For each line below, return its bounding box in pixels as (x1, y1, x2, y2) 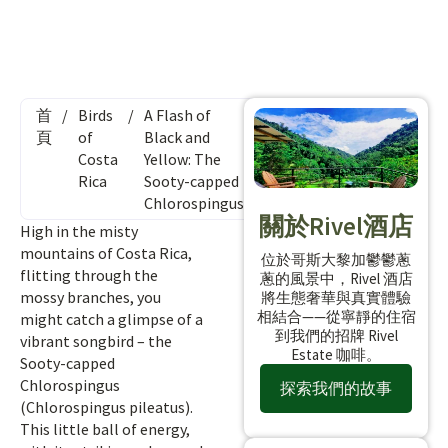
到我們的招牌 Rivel (274, 325, 398, 345)
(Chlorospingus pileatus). (20, 397, 193, 417)
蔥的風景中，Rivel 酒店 (259, 268, 413, 288)
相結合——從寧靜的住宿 (256, 306, 416, 326)
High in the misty (20, 221, 138, 241)
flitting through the (20, 265, 158, 285)
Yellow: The (144, 149, 221, 169)
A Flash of (144, 105, 211, 125)
